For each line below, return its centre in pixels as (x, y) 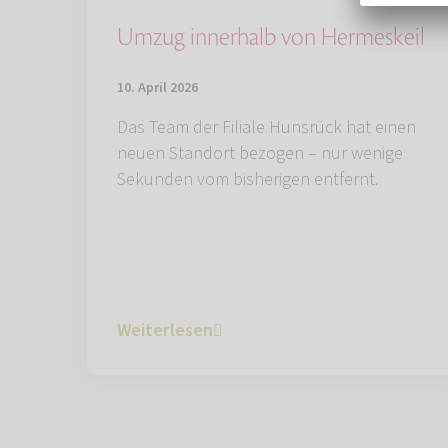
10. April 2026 (157, 88)
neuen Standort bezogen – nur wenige (260, 154)
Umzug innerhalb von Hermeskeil (271, 38)
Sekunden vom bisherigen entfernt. (247, 180)
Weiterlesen (165, 331)
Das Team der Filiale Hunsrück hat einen (266, 128)
